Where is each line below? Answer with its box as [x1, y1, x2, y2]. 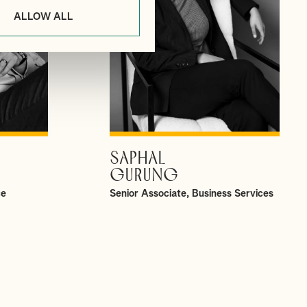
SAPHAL [109, 149, 165, 168]
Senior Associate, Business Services [109, 188, 273, 199]
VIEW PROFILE [170, 156, 219, 163]
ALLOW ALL [14, 11, 73, 22]
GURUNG [109, 166, 178, 185]
